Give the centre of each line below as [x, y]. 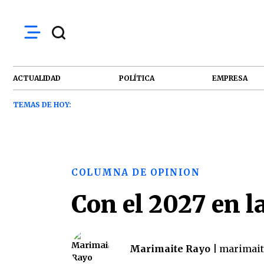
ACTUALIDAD [37, 78]
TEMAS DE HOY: [42, 105]
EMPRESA [230, 78]
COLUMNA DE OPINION [136, 172]
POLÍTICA [136, 78]
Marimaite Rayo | [173, 249]
